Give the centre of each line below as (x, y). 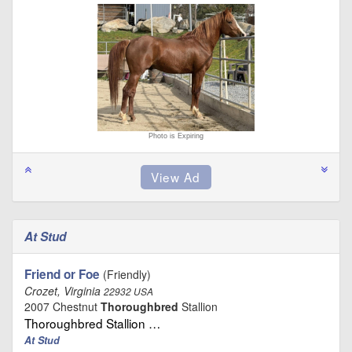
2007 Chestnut (62, 306)
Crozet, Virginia (64, 290)
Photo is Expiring (176, 136)
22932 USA (128, 291)
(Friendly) (125, 274)
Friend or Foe (62, 274)
